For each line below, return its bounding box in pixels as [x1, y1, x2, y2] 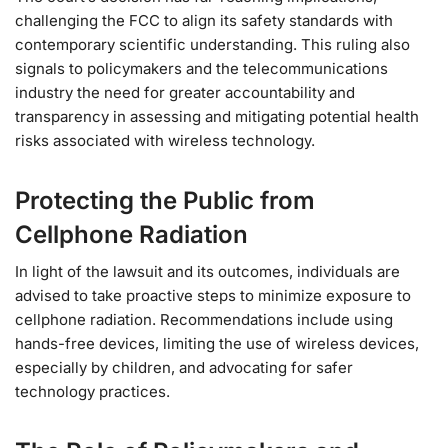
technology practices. [15, 381, 170, 401]
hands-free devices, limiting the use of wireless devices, [15, 333, 419, 353]
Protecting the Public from [15, 185, 315, 215]
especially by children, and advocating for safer [15, 357, 353, 377]
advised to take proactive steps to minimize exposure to [15, 285, 411, 305]
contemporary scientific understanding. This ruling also [15, 34, 410, 54]
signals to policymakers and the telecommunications [15, 58, 388, 78]
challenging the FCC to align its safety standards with [15, 10, 393, 30]
